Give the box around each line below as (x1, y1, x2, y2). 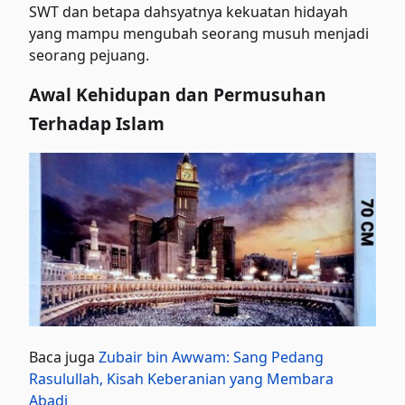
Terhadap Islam (29, 111, 165, 136)
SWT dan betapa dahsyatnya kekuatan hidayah (29, 2, 349, 22)
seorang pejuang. (29, 45, 150, 65)
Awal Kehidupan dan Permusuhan (29, 82, 327, 107)
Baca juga (29, 346, 99, 367)
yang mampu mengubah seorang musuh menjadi (29, 24, 370, 43)
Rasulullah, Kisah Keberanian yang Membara (29, 368, 334, 389)
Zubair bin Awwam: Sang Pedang (99, 346, 325, 367)
